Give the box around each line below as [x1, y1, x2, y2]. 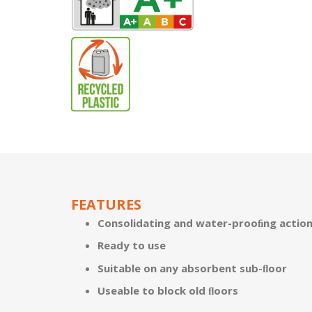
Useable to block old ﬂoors [97, 283, 238, 298]
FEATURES [71, 194, 141, 214]
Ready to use [97, 238, 166, 253]
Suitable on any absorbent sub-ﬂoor [97, 260, 287, 275]
